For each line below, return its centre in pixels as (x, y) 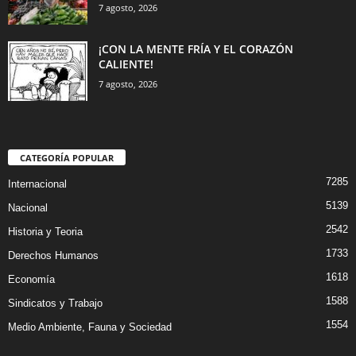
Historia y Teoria (45, 232)
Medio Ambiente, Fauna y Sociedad (90, 327)
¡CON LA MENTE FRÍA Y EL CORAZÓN (196, 49)
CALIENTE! (126, 64)
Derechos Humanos (53, 256)
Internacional (37, 184)
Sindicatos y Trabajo (55, 304)
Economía (31, 280)
